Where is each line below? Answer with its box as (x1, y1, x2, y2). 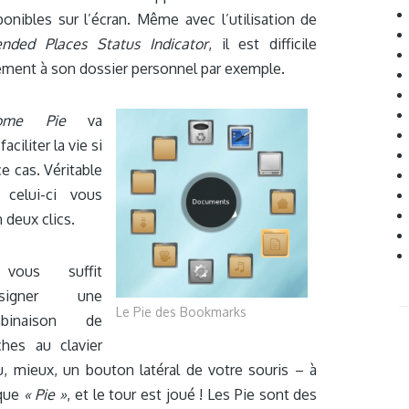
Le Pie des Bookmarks (116, 304, 247, 320)
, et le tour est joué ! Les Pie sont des (67, 385, 318, 404)
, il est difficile (207, 35, 318, 53)
